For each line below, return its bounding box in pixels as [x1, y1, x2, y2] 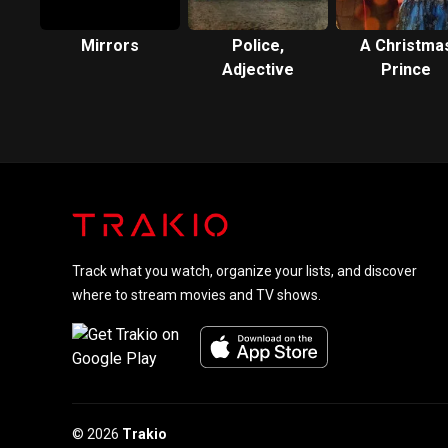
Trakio [122, 426, 167, 442]
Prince [381, 60, 431, 79]
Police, [232, 36, 284, 55]
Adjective [222, 60, 294, 79]
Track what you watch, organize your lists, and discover [72, 263, 417, 279]
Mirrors [81, 36, 139, 55]
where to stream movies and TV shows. [72, 287, 321, 303]
